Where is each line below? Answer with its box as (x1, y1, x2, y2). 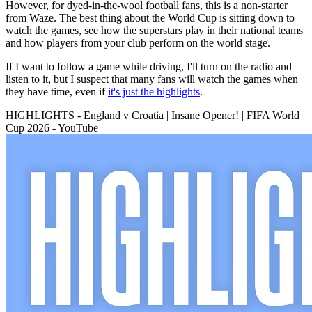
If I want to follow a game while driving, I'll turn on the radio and (6, 61, 292, 73)
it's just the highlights (108, 86, 200, 98)
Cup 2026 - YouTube (6, 122, 98, 134)
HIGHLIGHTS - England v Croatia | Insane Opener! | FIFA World (6, 109, 299, 122)
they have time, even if (6, 86, 108, 98)
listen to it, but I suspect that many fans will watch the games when (6, 73, 298, 86)
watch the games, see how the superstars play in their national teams (6, 24, 303, 37)
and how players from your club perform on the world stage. (6, 37, 270, 49)
